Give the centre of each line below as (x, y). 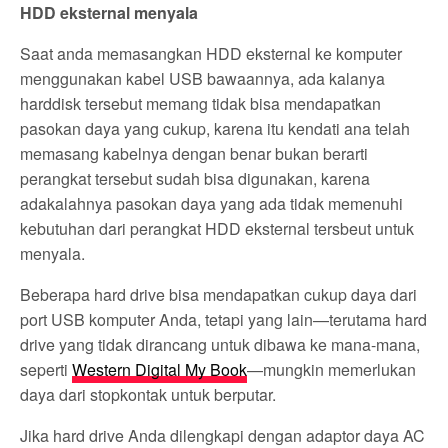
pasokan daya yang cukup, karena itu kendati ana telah (215, 129)
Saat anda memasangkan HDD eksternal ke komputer (211, 54)
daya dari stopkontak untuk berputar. (148, 395)
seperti (46, 370)
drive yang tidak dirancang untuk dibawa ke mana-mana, (220, 345)
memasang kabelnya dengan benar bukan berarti (194, 154)
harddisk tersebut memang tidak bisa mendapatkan (201, 104)
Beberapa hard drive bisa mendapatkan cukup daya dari (219, 295)
